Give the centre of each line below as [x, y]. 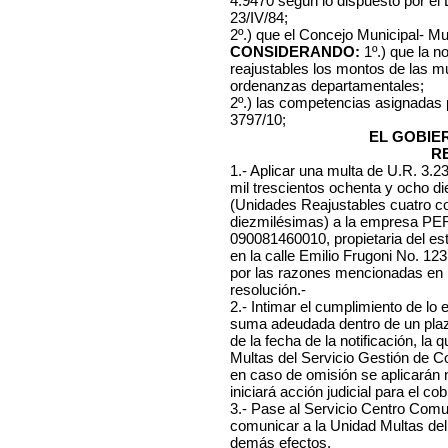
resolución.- [268, 289]
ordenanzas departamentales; [327, 85]
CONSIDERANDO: [297, 51]
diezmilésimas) [279, 221]
